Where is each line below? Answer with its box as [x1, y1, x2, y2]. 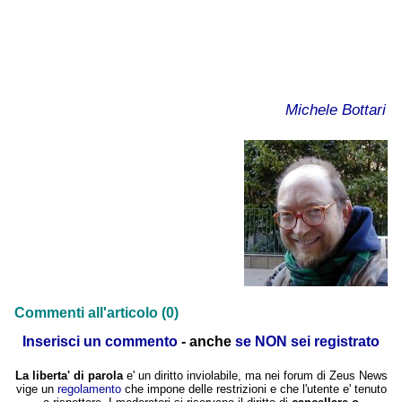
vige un [15, 381, 57, 396]
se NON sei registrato [235, 333, 380, 349]
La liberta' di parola [14, 368, 123, 382]
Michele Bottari [285, 100, 386, 118]
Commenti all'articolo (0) [14, 304, 179, 320]
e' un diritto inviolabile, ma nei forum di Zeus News [122, 368, 388, 382]
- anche [178, 333, 235, 349]
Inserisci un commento [22, 333, 178, 349]
